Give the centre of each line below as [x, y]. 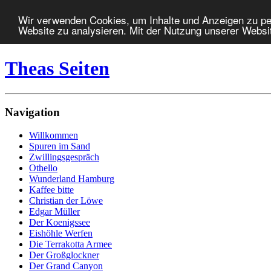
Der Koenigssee [60, 223]
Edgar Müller [54, 212]
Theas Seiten [57, 69]
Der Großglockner [64, 255]
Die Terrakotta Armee [70, 244]
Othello [43, 168]
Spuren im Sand [60, 146]
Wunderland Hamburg [72, 179]
